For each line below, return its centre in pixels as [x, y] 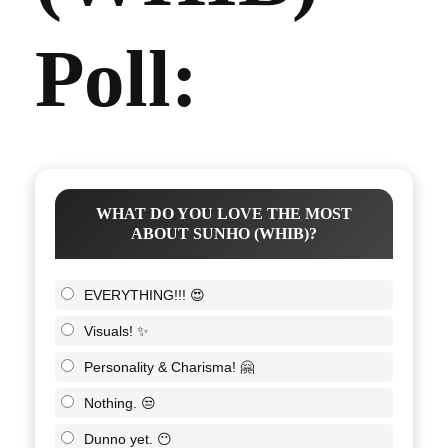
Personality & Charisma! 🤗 [169, 367]
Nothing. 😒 [120, 403]
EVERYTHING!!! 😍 [144, 295]
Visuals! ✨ [116, 331]
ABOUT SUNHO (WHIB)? [224, 234]
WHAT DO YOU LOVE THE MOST [224, 214]
